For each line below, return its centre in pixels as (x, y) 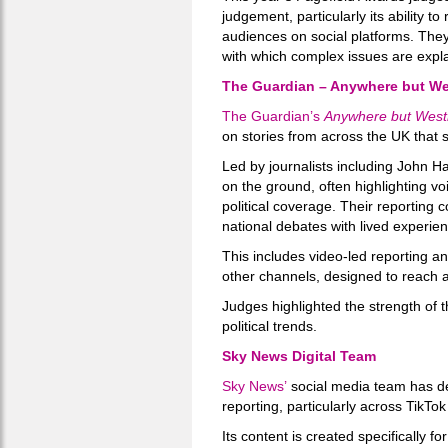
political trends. (269, 326)
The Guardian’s (273, 116)
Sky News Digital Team (299, 356)
